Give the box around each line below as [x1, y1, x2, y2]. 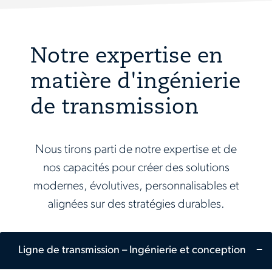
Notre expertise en [30, 47, 223, 69]
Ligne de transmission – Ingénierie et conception [18, 245, 246, 257]
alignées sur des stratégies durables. [47, 199, 225, 211]
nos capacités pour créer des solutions [42, 162, 229, 175]
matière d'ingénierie [30, 72, 240, 94]
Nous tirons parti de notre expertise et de [35, 144, 237, 157]
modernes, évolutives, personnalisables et [33, 180, 239, 193]
